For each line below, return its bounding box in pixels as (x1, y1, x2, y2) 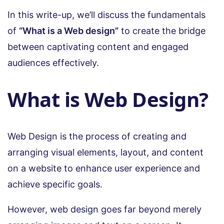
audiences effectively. (7, 57, 101, 68)
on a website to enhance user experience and (7, 162, 200, 173)
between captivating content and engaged (7, 41, 188, 52)
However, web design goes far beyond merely (7, 203, 201, 214)
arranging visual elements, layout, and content (7, 146, 203, 157)
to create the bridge (118, 25, 205, 36)
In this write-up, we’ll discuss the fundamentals (7, 9, 205, 20)
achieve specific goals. (7, 178, 105, 189)
